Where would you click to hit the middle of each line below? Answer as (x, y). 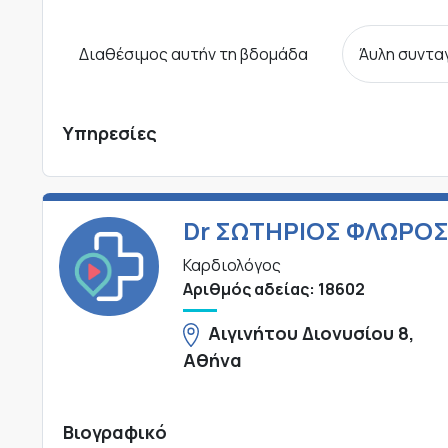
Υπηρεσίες (110, 132)
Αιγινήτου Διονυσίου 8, (311, 332)
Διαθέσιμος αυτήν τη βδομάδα (193, 53)
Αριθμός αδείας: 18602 (273, 288)
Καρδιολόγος (231, 264)
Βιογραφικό (115, 431)
